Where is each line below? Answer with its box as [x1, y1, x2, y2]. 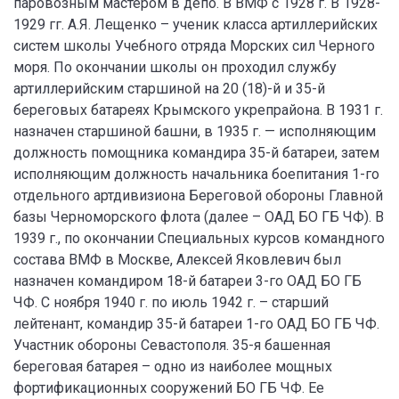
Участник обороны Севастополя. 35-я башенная [13, 337, 330, 354]
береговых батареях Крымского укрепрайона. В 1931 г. [13, 102, 383, 118]
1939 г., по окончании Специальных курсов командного [13, 230, 385, 247]
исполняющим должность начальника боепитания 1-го [13, 166, 379, 183]
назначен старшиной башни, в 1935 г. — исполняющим [13, 123, 376, 140]
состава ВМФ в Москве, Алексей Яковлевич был [13, 251, 341, 268]
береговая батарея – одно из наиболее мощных [13, 358, 332, 375]
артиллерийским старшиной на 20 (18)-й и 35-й [13, 80, 325, 97]
